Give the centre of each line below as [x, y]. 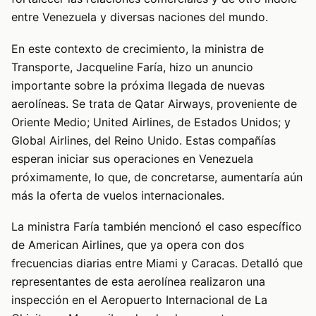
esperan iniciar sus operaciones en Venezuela [132, 158]
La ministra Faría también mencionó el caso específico [157, 227]
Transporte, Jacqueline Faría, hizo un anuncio [132, 67]
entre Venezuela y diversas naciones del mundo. [140, 17]
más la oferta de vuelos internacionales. [118, 195]
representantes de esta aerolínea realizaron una [138, 282]
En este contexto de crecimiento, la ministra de [138, 48]
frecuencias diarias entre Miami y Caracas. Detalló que [157, 263]
